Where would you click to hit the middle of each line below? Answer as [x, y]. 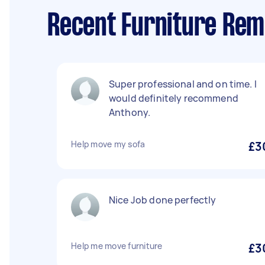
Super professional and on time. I [183, 84]
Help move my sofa [108, 144]
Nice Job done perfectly [163, 200]
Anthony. [130, 112]
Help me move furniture [117, 246]
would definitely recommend [174, 98]
